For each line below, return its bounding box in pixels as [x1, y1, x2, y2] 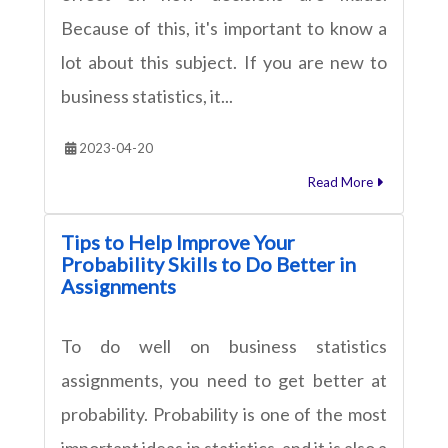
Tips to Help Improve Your [61, 229, 295, 254]
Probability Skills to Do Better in [61, 251, 356, 276]
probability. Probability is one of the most [61, 402, 387, 425]
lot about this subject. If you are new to [61, 50, 387, 73]
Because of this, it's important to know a [61, 16, 387, 39]
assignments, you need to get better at [61, 368, 387, 391]
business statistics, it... [61, 84, 233, 107]
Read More [308, 173, 376, 190]
